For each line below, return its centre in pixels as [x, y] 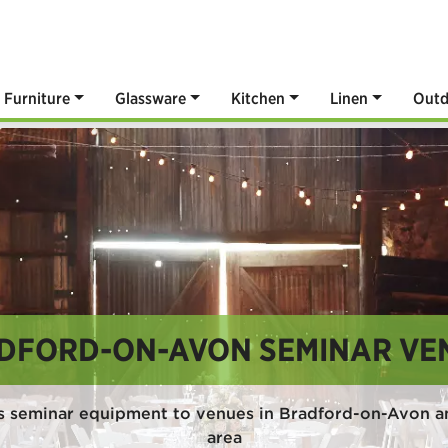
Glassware [151, 98]
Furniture [37, 98]
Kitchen [258, 98]
